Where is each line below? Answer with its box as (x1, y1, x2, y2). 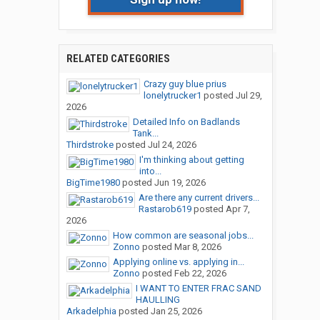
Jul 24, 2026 (147, 139, 196, 151)
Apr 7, (225, 204, 250, 215)
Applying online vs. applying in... (112, 256, 244, 268)
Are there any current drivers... (138, 192, 259, 204)
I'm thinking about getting (139, 154, 244, 166)
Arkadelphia (66, 306, 116, 317)
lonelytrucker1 (143, 90, 201, 101)
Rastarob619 (138, 204, 191, 215)
